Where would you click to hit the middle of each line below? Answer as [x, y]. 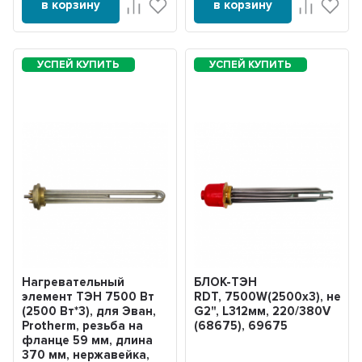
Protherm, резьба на [83, 325]
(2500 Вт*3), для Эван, [89, 311]
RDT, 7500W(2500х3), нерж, [277, 296]
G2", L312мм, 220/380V [262, 311]
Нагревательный [74, 282]
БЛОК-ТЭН [225, 282]
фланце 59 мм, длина [88, 340]
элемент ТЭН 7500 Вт [88, 296]
